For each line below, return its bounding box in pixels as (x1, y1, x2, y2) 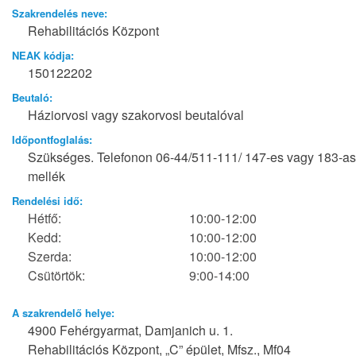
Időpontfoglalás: (12, 132, 92, 148)
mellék (28, 167, 65, 186)
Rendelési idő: (12, 193, 83, 209)
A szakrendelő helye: (12, 305, 114, 321)
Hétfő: (28, 209, 61, 228)
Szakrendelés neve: (12, 6, 107, 21)
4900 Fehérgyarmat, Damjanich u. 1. (28, 321, 233, 340)
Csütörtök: (28, 266, 85, 285)
